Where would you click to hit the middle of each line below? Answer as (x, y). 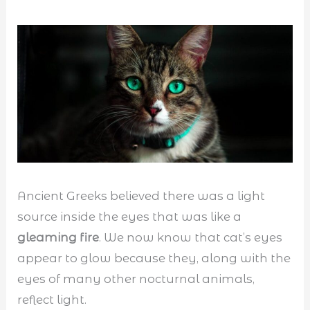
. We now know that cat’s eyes (191, 237)
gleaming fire (58, 237)
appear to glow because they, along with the (154, 258)
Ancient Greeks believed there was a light (142, 195)
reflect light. (52, 299)
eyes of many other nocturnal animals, (136, 279)
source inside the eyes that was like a (130, 216)
